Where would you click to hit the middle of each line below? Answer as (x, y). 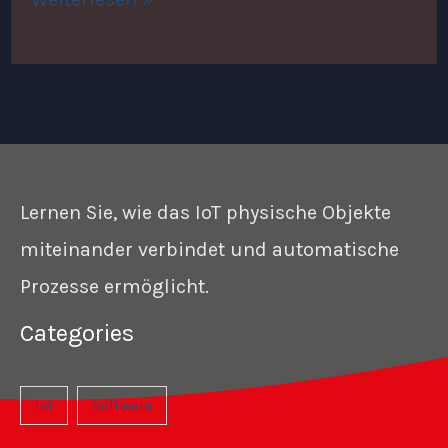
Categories (77, 333)
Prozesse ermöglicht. (114, 287)
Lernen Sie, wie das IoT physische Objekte (205, 213)
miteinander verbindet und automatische (209, 250)
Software (122, 405)
